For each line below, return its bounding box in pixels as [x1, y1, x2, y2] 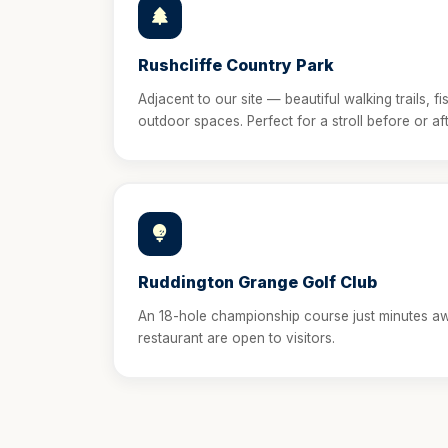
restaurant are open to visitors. [138, 330, 335, 346]
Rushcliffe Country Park [138, 55, 334, 75]
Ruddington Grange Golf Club [138, 272, 377, 292]
